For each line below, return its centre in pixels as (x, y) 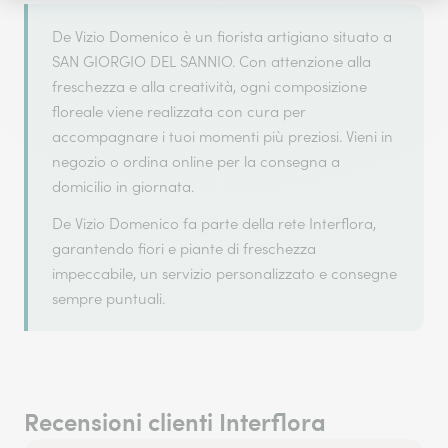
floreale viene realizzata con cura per (179, 111)
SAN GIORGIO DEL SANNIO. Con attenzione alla (211, 61)
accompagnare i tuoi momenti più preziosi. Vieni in (222, 136)
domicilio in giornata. (123, 186)
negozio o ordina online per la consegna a (196, 161)
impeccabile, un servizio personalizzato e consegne (224, 273)
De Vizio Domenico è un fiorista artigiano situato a (222, 36)
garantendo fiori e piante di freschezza (184, 248)
